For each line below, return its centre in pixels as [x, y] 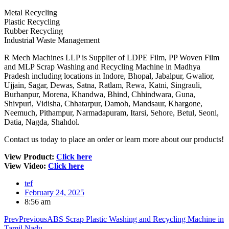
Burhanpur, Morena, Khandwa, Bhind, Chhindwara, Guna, [100, 94]
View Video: [26, 166]
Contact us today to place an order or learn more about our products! [114, 139]
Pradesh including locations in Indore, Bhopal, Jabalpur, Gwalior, [109, 76]
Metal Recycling [31, 12]
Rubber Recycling [33, 31]
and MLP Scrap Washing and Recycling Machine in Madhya [102, 66]
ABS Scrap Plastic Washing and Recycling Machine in [135, 219]
